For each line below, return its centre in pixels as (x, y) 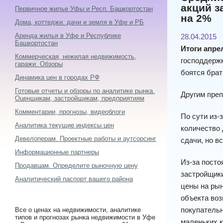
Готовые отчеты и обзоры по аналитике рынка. (85, 91)
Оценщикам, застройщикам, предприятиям (80, 98)
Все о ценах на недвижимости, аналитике (78, 210)
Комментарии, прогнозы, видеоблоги (70, 112)
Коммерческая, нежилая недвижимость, (76, 56)
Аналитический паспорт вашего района (74, 179)
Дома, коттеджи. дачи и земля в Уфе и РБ (79, 22)
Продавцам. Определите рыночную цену (76, 166)
